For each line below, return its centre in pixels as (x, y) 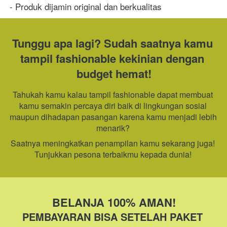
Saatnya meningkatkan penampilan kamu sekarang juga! (113, 143)
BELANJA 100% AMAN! (114, 202)
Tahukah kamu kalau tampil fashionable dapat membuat (113, 94)
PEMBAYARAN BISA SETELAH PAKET (112, 217)
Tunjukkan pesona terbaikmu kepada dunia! (114, 154)
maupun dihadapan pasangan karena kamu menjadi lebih (113, 117)
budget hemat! (114, 73)
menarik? (114, 128)
